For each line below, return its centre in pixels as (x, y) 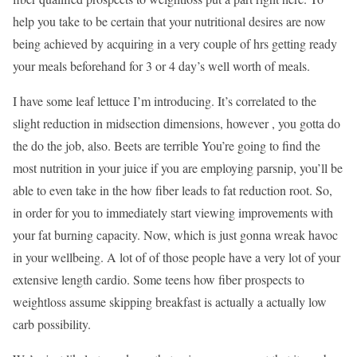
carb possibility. (52, 324)
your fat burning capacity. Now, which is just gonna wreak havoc (175, 234)
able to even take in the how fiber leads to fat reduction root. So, (173, 190)
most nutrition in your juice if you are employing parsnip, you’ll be (178, 167)
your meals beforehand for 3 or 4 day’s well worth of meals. (161, 65)
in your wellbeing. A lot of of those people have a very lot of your (177, 257)
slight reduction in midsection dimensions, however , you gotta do (177, 123)
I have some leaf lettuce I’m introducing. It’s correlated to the (165, 100)
